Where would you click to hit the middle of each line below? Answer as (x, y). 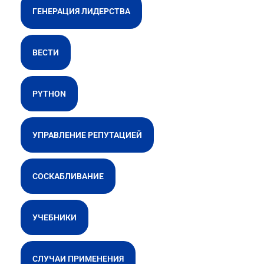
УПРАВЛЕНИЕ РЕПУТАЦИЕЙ (87, 135)
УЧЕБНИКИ (55, 217)
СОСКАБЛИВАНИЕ (68, 176)
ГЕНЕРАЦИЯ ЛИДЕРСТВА (81, 11)
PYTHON (49, 94)
